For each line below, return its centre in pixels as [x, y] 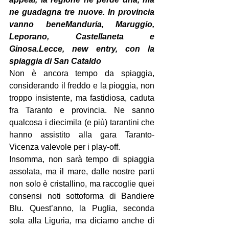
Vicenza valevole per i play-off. [65, 147]
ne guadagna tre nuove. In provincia [82, 12]
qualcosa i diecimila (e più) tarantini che [82, 122]
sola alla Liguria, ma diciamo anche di [82, 221]
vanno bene [37, 24]
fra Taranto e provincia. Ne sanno [82, 110]
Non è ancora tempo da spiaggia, [82, 73]
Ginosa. [24, 49]
